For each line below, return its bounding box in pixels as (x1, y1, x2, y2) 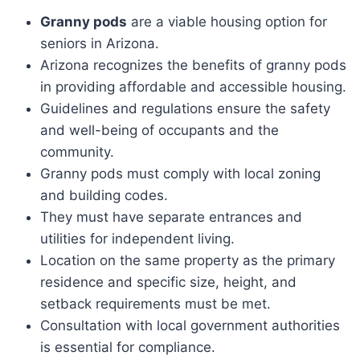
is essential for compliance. (40, 339, 215, 356)
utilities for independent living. (40, 231, 235, 247)
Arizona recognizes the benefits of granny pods (40, 57, 346, 74)
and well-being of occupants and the (40, 122, 279, 139)
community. (40, 144, 114, 161)
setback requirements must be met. (40, 296, 271, 313)
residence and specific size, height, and (40, 274, 297, 291)
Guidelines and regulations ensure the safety (40, 100, 330, 117)
